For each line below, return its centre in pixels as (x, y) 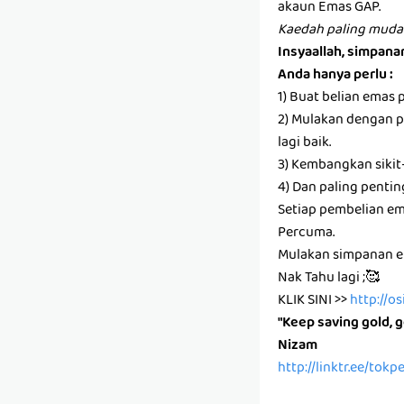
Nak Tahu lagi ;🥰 (329, 279)
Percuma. (306, 234)
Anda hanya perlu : (335, 76)
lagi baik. (304, 143)
